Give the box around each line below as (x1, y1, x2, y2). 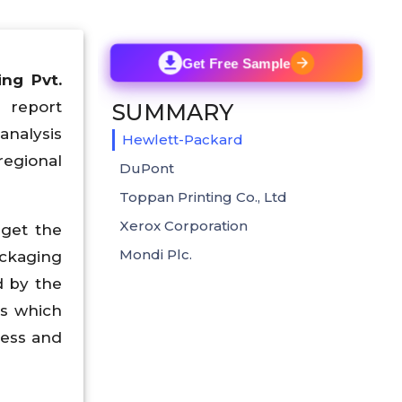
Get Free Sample (182, 55, 291, 71)
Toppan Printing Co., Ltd (119, 188, 291, 205)
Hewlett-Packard (122, 130, 243, 148)
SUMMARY (112, 98, 233, 126)
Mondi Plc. (119, 245, 192, 263)
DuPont (119, 159, 174, 177)
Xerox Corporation (119, 216, 298, 234)
